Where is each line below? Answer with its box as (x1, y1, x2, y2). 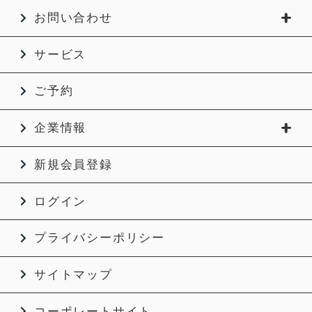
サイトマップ (33, 267, 113, 281)
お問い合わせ (33, 11, 113, 25)
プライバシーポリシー (33, 231, 165, 245)
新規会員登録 (33, 157, 113, 171)
